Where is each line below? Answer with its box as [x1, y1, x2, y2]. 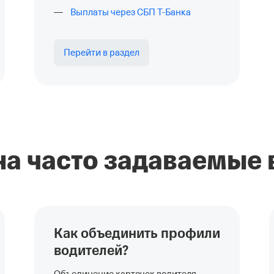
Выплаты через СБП [70, 7, 157, 17]
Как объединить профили [54, 224, 220, 243]
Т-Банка [157, 7, 191, 17]
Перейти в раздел [64, 48, 139, 57]
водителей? [54, 242, 128, 260]
